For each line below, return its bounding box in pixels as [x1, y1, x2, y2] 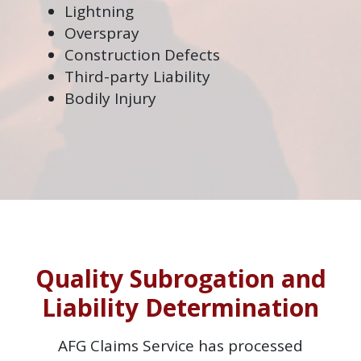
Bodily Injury [64, 87, 156, 109]
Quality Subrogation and [35, 261, 326, 295]
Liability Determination [42, 290, 319, 324]
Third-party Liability [64, 65, 210, 87]
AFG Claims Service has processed [58, 334, 303, 356]
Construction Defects [64, 44, 220, 65]
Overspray [64, 22, 139, 44]
